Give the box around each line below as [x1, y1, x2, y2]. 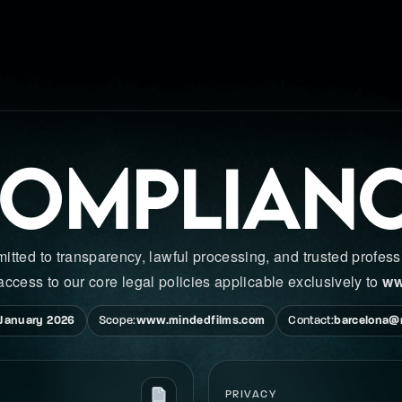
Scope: [98, 314, 136, 327]
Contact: [288, 314, 335, 327]
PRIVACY [225, 389, 277, 400]
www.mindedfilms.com [135, 314, 266, 327]
